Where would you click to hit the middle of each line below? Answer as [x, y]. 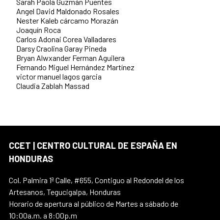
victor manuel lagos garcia [59, 77]
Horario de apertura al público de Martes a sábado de [94, 204]
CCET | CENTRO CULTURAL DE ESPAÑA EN [93, 146]
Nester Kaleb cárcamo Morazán [67, 21]
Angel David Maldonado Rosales [68, 11]
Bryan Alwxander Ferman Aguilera [70, 58]
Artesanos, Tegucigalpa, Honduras [65, 192]
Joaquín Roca [39, 30]
